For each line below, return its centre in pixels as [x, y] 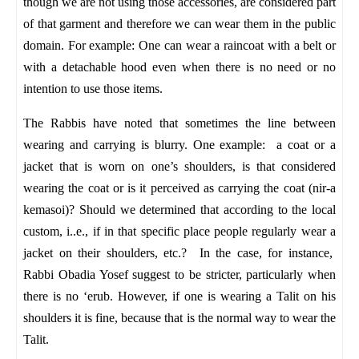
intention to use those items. [95, 89]
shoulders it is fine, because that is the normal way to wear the [179, 318]
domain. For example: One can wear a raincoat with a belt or [179, 45]
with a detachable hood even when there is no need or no [179, 67]
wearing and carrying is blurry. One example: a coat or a [179, 145]
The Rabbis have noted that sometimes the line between [179, 123]
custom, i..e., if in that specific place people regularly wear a [179, 231]
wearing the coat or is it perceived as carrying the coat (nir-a [179, 188]
